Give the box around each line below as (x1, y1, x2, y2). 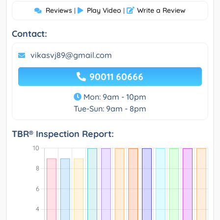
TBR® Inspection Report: (12, 128, 114, 140)
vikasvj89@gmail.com (30, 50, 112, 60)
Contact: (12, 28, 47, 40)
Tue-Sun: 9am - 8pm (74, 104, 146, 114)
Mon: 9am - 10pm (82, 92, 146, 102)
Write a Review (137, 6, 186, 15)
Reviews (46, 6, 72, 15)
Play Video (87, 6, 121, 15)
